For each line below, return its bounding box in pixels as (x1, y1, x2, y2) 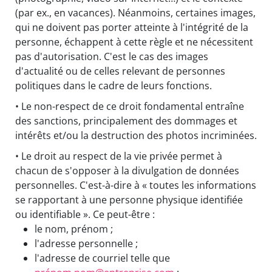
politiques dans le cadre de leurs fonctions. (15, 79, 212, 93)
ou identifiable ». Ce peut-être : (15, 208, 155, 222)
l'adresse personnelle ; (35, 237, 138, 251)
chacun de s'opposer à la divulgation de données (15, 164, 239, 178)
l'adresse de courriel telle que (35, 251, 170, 265)
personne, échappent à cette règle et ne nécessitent (15, 35, 253, 49)
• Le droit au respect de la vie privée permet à (15, 149, 222, 163)
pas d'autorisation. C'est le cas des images (15, 50, 208, 64)
